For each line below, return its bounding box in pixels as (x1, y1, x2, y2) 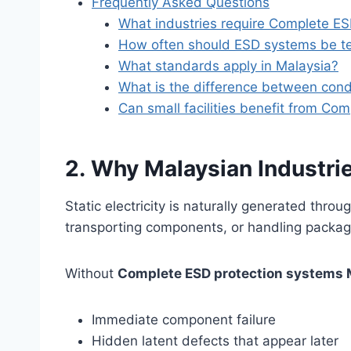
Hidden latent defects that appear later (92, 332, 338, 349)
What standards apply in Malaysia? (118, 57, 338, 74)
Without (65, 265, 118, 281)
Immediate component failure (92, 311, 276, 327)
